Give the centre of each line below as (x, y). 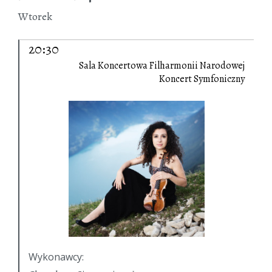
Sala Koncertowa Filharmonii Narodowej (162, 66)
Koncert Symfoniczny (202, 79)
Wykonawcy (55, 257)
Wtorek (35, 17)
